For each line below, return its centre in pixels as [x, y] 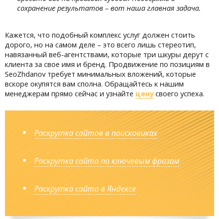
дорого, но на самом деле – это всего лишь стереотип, [100, 44]
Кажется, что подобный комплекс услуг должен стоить [100, 35]
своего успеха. [179, 93]
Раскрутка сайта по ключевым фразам [107, 161]
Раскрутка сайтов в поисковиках [96, 133]
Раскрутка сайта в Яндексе [85, 189]
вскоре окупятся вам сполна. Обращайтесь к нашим [94, 84]
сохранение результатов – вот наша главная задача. [109, 8]
